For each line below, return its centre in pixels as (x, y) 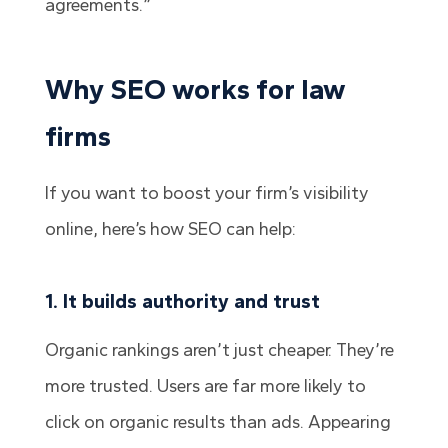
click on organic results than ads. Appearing (217, 422)
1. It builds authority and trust (182, 301)
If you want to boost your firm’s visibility (206, 193)
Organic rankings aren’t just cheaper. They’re (219, 350)
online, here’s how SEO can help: (170, 229)
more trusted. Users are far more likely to (205, 386)
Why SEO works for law (195, 89)
